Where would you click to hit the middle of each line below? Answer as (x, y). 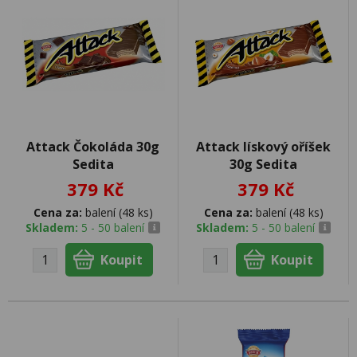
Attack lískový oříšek (263, 147)
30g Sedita (263, 164)
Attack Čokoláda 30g (93, 147)
